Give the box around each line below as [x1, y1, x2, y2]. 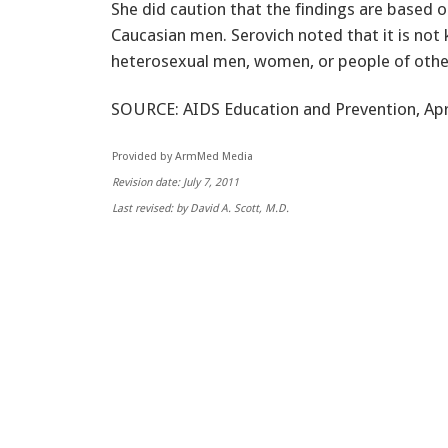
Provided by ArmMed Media [112, 149, 253, 163]
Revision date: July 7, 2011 [112, 175, 239, 189]
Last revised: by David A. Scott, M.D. [112, 201, 289, 215]
